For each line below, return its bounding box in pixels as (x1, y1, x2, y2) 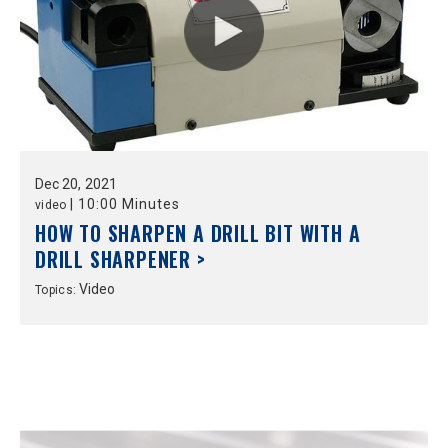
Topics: (35, 283, 80, 297)
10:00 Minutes (77, 196, 180, 212)
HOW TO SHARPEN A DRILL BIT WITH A (35, 218, 361, 248)
